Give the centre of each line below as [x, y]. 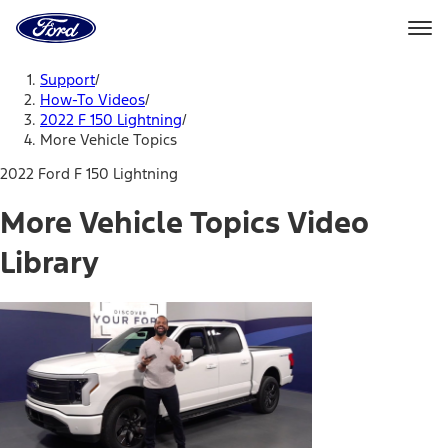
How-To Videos [92, 99]
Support [67, 79]
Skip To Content [103, 64]
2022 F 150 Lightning [111, 119]
